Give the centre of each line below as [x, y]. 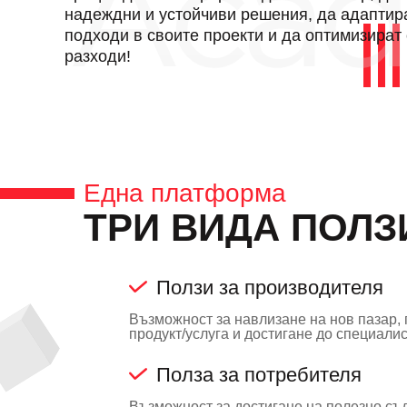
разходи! [98, 56]
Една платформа [185, 193]
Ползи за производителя [270, 287]
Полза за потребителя [259, 374]
